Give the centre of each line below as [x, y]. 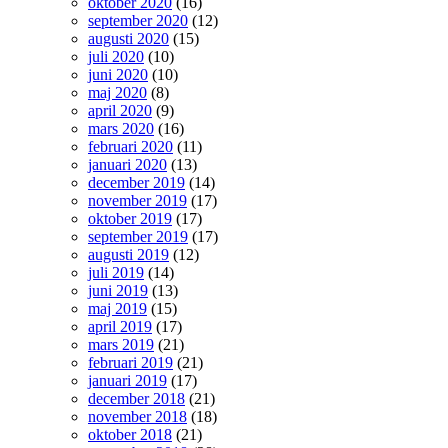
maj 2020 [117, 92]
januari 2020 [127, 164]
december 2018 [136, 398]
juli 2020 [116, 56]
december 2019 [136, 182]
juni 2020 [118, 74]
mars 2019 [121, 344]
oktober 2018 [130, 434]
